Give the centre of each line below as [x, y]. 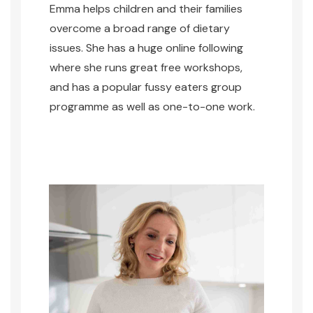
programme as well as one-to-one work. [152, 107]
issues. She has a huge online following [146, 48]
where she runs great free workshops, [146, 67]
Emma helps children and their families [146, 9]
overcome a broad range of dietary [140, 28]
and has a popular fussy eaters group [146, 87]
